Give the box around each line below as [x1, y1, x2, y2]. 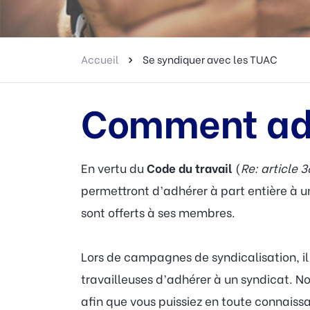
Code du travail [147, 159, 232, 177]
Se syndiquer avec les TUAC [143, 51, 277, 67]
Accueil [81, 51, 119, 67]
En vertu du [81, 159, 147, 177]
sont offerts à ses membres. [81, 203, 235, 221]
